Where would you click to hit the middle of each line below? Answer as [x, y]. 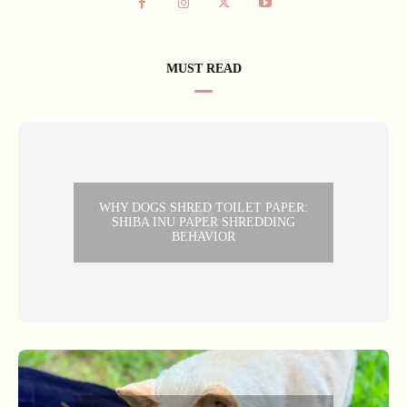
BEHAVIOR [203, 236]
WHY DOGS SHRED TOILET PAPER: [203, 207]
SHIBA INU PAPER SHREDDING [203, 222]
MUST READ [203, 68]
